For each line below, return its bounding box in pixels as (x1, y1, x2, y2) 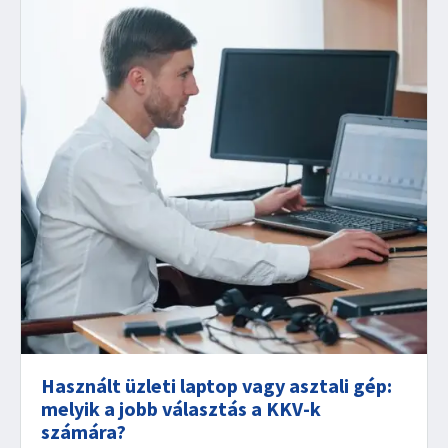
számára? (41, 419, 126, 444)
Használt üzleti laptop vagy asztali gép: (41, 373, 392, 398)
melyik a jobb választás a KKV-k (41, 396, 321, 421)
